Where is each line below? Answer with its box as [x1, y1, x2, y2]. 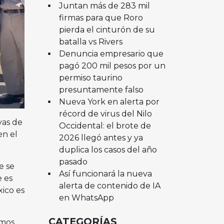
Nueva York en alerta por [58, 96, 159, 106]
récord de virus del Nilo [58, 108, 152, 118]
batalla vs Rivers [58, 36, 122, 46]
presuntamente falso [58, 84, 143, 94]
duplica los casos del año [58, 144, 157, 154]
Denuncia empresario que [58, 48, 163, 58]
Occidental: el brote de [58, 120, 151, 130]
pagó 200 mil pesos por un [58, 60, 165, 70]
